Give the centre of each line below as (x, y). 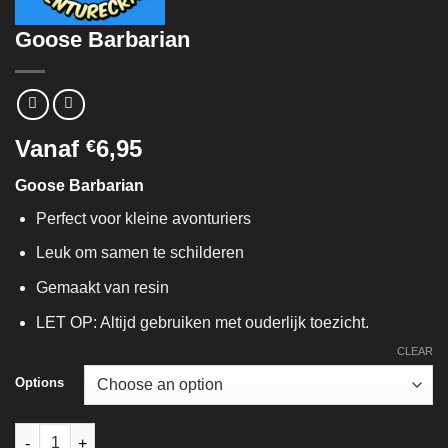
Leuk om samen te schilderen (139, 253)
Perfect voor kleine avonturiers (143, 218)
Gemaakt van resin (102, 287)
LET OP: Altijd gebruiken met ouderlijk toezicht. (202, 322)
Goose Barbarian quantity (102, 433)
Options (39, 383)
